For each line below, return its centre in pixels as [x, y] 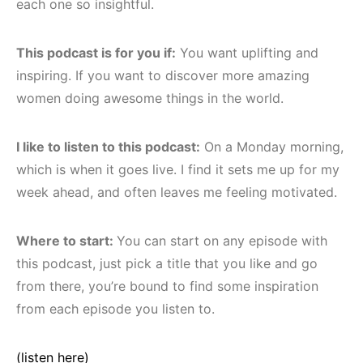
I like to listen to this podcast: [108, 147]
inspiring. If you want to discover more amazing [163, 76]
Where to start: [66, 241]
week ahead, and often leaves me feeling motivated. [177, 192]
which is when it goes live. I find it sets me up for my [178, 170]
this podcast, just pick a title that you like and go [167, 264]
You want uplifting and [247, 53]
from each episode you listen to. [115, 309]
